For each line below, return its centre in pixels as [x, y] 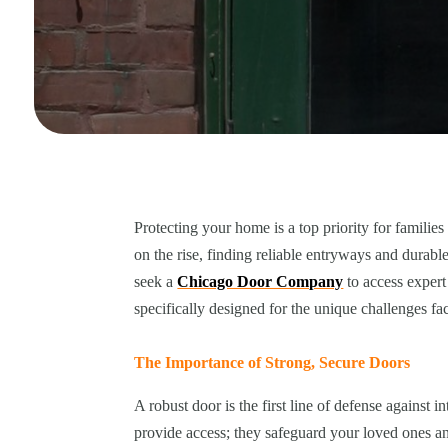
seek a [156, 282]
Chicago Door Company [260, 282]
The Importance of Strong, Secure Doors [272, 363]
